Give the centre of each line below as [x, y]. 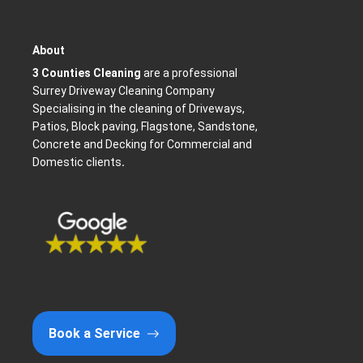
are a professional [190, 73]
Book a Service [95, 334]
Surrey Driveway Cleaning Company [124, 91]
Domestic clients [77, 162]
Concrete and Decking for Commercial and [143, 145]
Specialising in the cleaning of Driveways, [139, 109]
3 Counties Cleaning [87, 73]
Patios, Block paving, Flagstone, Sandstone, [145, 127]
